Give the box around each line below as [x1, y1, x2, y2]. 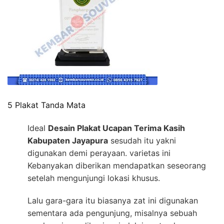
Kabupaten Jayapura [27, 135, 108, 146]
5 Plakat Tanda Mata [7, 99, 85, 110]
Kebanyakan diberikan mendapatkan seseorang [27, 160, 206, 171]
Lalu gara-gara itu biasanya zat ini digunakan [27, 195, 198, 206]
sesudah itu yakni [108, 135, 176, 146]
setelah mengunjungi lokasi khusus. [27, 173, 160, 183]
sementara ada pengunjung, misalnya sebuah [27, 208, 197, 218]
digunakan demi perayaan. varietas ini [27, 148, 170, 158]
